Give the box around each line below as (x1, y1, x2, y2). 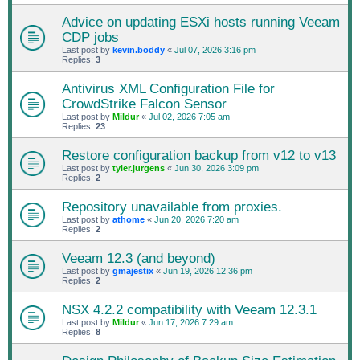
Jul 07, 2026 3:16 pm (174, 44, 256, 55)
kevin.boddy (112, 44, 165, 55)
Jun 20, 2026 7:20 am (154, 214, 239, 224)
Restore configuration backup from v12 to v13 (62, 147, 336, 162)
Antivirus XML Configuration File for (62, 80, 275, 96)
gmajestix (112, 265, 153, 276)
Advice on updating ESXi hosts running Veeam (62, 14, 340, 29)
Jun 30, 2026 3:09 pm (174, 162, 259, 173)
